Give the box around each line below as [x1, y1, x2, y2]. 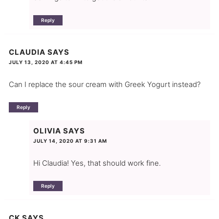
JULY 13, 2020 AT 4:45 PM [8, 59, 83, 66]
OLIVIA [33, 126, 61, 135]
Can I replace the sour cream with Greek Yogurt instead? [8, 80, 200, 89]
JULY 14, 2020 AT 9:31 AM [33, 137, 107, 144]
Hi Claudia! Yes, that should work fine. [33, 158, 161, 168]
